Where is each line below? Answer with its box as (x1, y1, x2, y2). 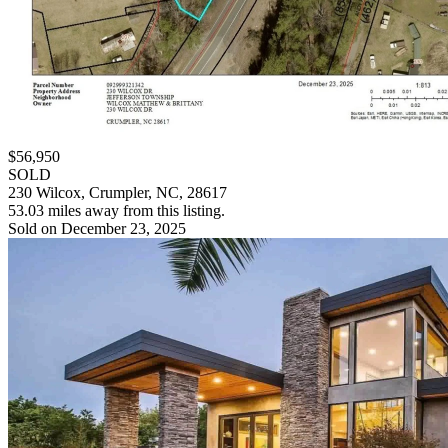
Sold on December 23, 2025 (8, 220, 186, 238)
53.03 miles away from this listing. (8, 202, 225, 220)
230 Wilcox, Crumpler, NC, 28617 (8, 184, 227, 202)
